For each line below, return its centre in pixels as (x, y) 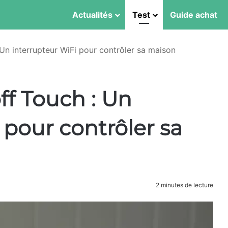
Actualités (92, 15)
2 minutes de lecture (184, 185)
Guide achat (194, 15)
